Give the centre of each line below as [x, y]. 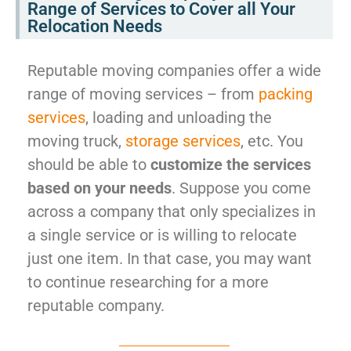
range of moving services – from [143, 94]
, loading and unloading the [179, 117]
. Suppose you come [241, 188]
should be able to [89, 164]
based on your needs [100, 188]
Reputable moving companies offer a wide [174, 70]
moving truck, [76, 141]
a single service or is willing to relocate [162, 235]
